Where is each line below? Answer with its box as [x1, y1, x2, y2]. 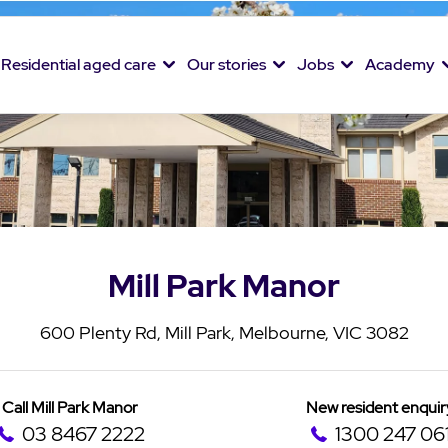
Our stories [186, 54, 266, 76]
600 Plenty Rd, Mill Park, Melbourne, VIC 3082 [39, 321, 409, 345]
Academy [364, 54, 435, 76]
